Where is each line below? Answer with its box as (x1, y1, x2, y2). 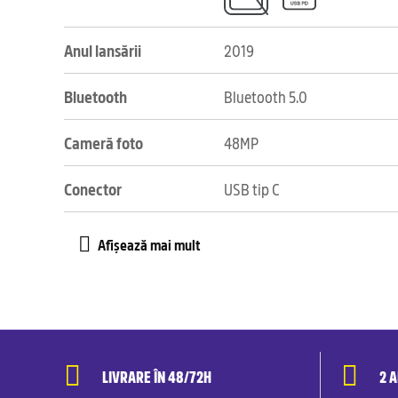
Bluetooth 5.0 (224, 84, 307, 107)
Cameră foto (64, 131, 143, 154)
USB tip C (224, 177, 280, 200)
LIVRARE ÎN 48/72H (102, 364, 211, 387)
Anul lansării (64, 38, 141, 61)
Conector (64, 177, 122, 200)
